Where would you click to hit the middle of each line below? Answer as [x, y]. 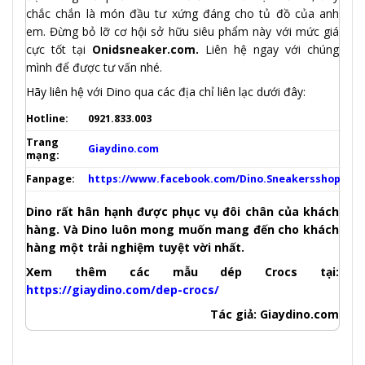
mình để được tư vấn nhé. [94, 67]
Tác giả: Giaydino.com [275, 314]
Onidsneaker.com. [145, 49]
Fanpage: [52, 178]
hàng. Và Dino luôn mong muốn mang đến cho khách [182, 229]
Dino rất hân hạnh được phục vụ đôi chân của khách [182, 211]
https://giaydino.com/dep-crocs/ [123, 289]
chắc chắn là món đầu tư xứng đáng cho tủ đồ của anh [182, 13]
